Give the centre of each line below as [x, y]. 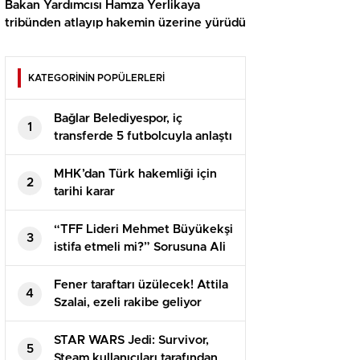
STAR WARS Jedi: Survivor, [131, 341]
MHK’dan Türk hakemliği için [135, 174]
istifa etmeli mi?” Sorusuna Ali [140, 247]
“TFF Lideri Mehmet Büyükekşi [143, 230]
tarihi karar [84, 192]
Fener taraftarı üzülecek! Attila [141, 285]
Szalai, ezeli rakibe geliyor [128, 303]
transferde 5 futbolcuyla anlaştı [143, 137]
